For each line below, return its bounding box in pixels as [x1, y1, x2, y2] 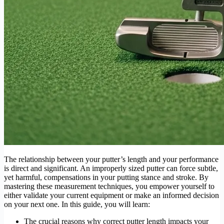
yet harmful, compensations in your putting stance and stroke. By [4, 173, 208, 182]
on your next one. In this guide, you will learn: [4, 200, 150, 209]
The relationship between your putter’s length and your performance [4, 155, 218, 164]
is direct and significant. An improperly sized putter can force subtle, [4, 164, 218, 173]
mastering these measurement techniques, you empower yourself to [4, 182, 214, 191]
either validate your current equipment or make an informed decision [4, 191, 219, 200]
